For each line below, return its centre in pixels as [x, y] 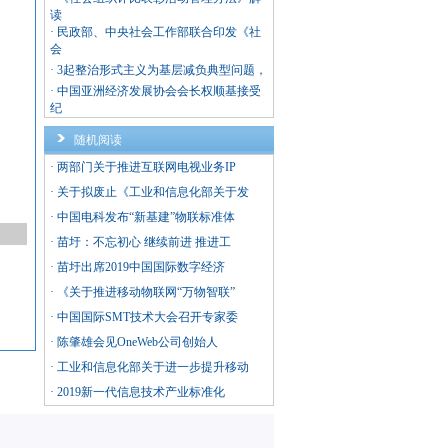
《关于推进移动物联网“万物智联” [146, 292]
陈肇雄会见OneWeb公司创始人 [137, 342]
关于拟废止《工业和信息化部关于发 [153, 192]
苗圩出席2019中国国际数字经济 [141, 267]
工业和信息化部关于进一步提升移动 [153, 367]
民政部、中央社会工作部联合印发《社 [159, 32]
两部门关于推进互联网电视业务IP [146, 167]
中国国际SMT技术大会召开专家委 [147, 317]
